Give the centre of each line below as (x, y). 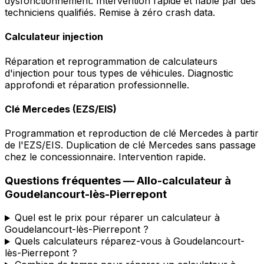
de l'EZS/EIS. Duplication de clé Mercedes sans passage (130, 145)
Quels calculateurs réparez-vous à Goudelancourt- (129, 241)
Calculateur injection (54, 37)
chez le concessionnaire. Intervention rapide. (105, 157)
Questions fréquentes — (71, 180)
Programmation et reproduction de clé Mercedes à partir (132, 133)
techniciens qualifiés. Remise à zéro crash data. (110, 12)
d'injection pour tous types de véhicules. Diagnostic (119, 73)
